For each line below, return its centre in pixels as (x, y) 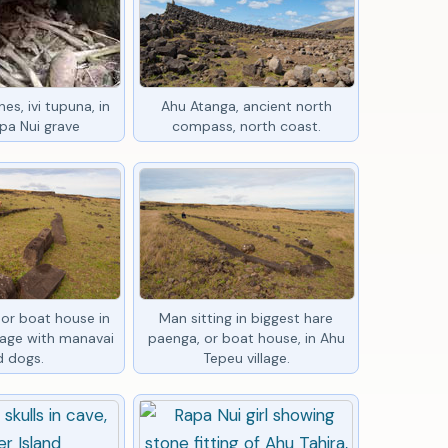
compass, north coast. (246, 125)
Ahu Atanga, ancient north (246, 105)
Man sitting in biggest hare (246, 317)
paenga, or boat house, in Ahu (246, 337)
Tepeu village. (246, 357)
